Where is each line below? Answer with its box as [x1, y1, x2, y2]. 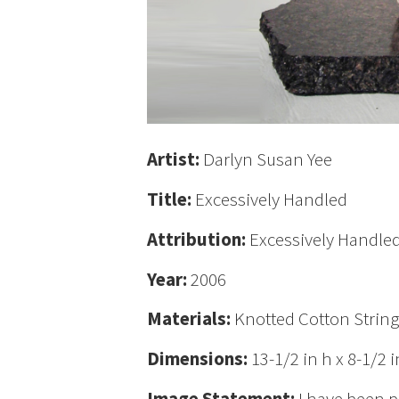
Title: [147, 187, 196, 211]
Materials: [147, 306, 235, 331]
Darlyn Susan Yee [203, 147, 333, 172]
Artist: [147, 147, 204, 172]
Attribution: [147, 226, 250, 251]
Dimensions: [147, 346, 252, 370]
